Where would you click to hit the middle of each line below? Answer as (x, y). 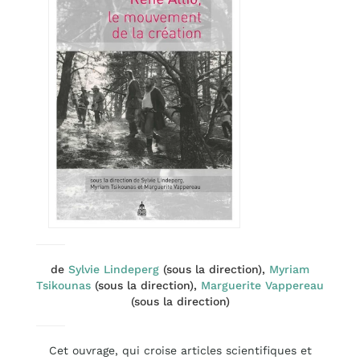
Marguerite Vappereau (262, 286)
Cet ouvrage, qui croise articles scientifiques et (180, 351)
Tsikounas (63, 286)
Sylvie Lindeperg (114, 270)
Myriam (289, 270)
